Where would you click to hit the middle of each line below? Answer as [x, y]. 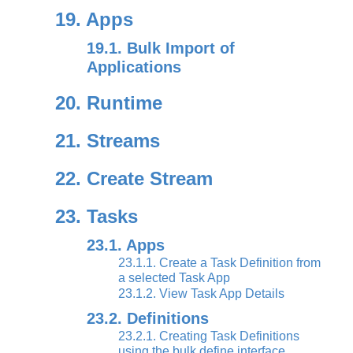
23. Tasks [97, 216]
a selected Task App [174, 278]
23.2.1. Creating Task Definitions [209, 336]
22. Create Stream [134, 178]
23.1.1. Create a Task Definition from [219, 263]
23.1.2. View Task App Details [201, 294]
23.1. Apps [126, 245]
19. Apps [94, 19]
